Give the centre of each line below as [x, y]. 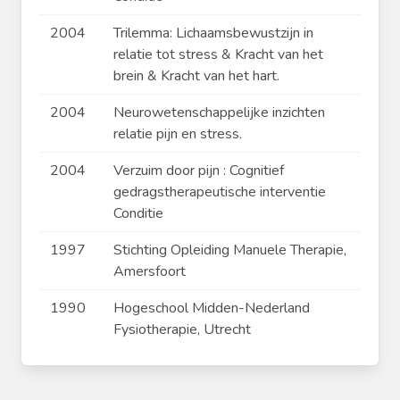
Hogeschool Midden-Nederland [212, 308]
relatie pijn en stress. [178, 134]
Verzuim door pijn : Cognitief [199, 171]
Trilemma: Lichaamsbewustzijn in [213, 33]
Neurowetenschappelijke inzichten [219, 113]
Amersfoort [150, 272]
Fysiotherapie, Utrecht [182, 330]
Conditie [138, 214]
